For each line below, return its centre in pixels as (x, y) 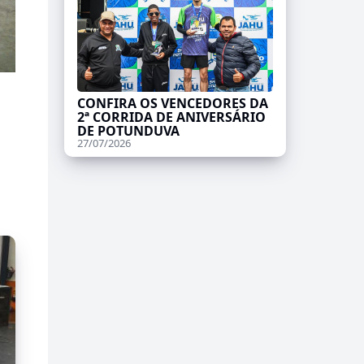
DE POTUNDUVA (128, 131)
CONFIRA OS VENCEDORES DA (172, 104)
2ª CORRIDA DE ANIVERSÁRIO (171, 117)
